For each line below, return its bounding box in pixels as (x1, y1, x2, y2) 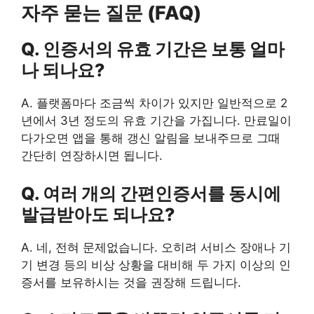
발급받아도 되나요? (21, 203, 175, 225)
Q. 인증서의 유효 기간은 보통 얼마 (21, 39, 285, 60)
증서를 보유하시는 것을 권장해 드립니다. (21, 275, 241, 289)
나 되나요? (21, 60, 105, 81)
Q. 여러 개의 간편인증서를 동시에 (21, 182, 281, 204)
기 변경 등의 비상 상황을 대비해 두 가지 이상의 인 (21, 257, 291, 272)
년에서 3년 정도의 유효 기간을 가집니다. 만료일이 (21, 114, 292, 128)
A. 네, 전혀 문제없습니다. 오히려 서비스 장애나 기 (21, 240, 291, 254)
